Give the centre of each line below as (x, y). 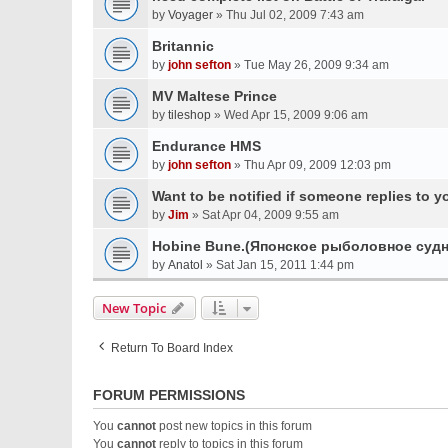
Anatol (185, 265)
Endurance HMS (206, 146)
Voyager (190, 15)
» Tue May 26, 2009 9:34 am (310, 65)
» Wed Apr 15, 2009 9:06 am (289, 115)
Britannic (183, 46)
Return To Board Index (172, 348)
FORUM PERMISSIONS (169, 395)
